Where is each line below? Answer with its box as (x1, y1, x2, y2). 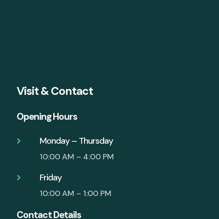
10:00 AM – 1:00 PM (39, 188, 111, 199)
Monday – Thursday (39, 134, 113, 147)
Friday (39, 172, 62, 184)
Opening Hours (16, 110, 77, 123)
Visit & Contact (16, 83, 93, 98)
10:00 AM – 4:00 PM (39, 151, 114, 162)
